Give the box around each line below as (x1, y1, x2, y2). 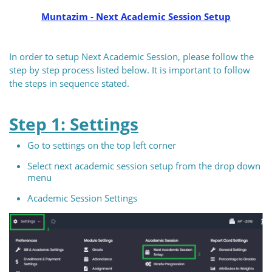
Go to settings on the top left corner (27, 139, 178, 151)
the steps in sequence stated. (9, 77, 129, 89)
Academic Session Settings (27, 192, 140, 204)
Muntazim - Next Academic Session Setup (41, 10, 231, 22)
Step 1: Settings (9, 112, 138, 135)
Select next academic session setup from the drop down (27, 160, 260, 172)
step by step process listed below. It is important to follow (9, 64, 250, 76)
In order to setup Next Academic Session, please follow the (9, 50, 254, 63)
